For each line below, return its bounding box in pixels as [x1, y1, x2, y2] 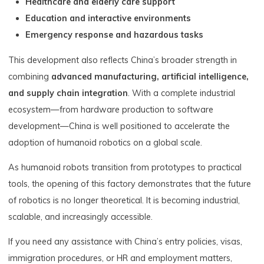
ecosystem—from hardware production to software [8, 104, 214, 115]
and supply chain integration [8, 87, 128, 98]
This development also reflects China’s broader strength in [8, 54, 237, 65]
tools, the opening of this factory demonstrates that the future [8, 178, 252, 189]
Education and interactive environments [25, 13, 192, 24]
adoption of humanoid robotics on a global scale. [8, 137, 203, 148]
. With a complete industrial [128, 87, 236, 98]
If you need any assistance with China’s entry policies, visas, [8, 236, 243, 247]
